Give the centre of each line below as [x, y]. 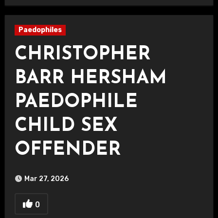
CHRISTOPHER [82, 55]
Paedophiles [40, 30]
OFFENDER [67, 150]
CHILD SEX [66, 126]
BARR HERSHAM [91, 79]
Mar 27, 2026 [46, 179]
